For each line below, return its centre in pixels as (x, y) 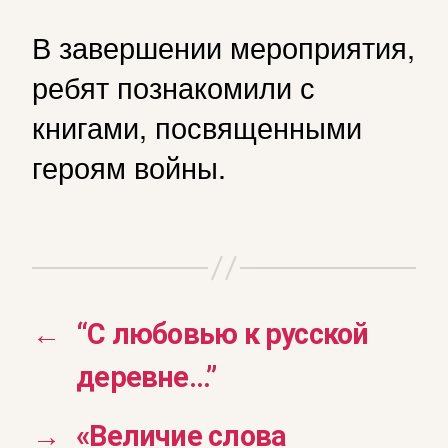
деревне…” (146, 377)
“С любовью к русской (222, 334)
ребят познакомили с (173, 86)
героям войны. (129, 166)
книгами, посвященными (197, 126)
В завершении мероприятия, (223, 46)
